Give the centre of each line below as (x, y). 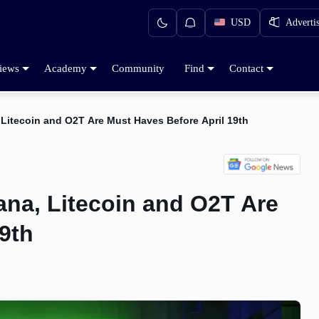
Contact (246, 68)
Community (138, 68)
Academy (66, 68)
